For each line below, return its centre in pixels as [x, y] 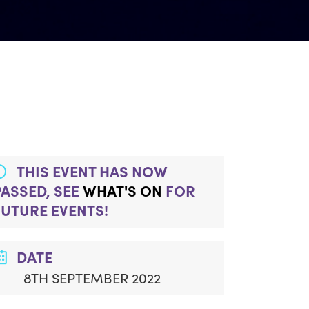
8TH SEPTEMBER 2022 [92, 278]
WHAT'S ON [123, 191]
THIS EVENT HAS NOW [92, 171]
